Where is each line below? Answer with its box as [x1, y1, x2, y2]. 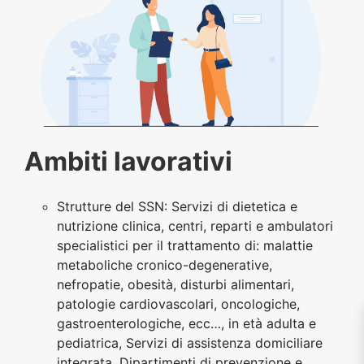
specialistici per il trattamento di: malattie [57, 236, 313, 253]
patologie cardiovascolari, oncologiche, [57, 295, 300, 312]
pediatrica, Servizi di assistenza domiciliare [57, 334, 323, 351]
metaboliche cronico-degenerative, [57, 256, 272, 273]
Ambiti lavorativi [24, 145, 232, 177]
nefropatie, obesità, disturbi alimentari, [57, 275, 294, 292]
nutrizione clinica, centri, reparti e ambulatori [57, 217, 333, 234]
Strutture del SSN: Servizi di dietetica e [57, 197, 297, 214]
